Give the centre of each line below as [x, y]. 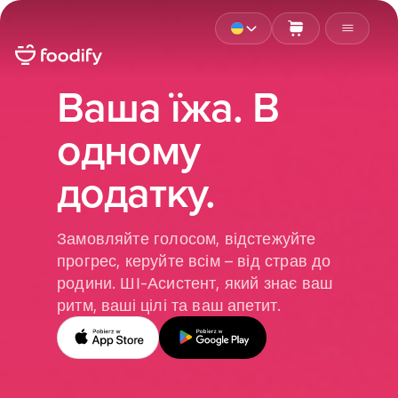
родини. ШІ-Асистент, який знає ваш [195, 283]
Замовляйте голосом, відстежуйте [187, 239]
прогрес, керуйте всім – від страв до [194, 261]
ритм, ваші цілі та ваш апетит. [169, 305]
